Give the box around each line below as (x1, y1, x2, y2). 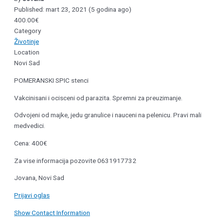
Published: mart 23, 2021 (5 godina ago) (14, 5, 132, 14)
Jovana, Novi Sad (14, 174, 65, 182)
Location (14, 48, 40, 56)
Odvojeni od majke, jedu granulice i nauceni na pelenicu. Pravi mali (14, 111, 202, 119)
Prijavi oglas (14, 191, 50, 200)
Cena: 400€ (14, 139, 48, 147)
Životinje (14, 37, 39, 46)
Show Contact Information (14, 208, 91, 217)
